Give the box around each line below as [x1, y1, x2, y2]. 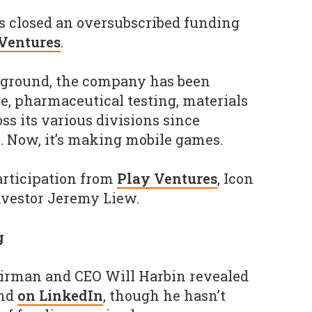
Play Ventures [117, 169, 217, 187]
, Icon [217, 169, 253, 187]
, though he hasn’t [103, 286, 226, 304]
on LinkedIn [17, 286, 103, 304]
